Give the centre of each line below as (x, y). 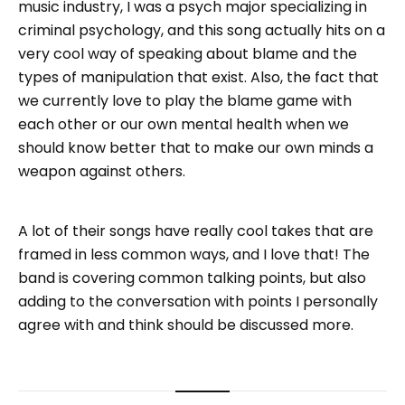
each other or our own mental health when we (184, 125)
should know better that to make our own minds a (196, 148)
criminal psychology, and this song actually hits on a (202, 31)
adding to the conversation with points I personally (198, 302)
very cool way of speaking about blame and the (188, 54)
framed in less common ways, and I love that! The (194, 255)
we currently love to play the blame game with (185, 101)
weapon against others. (102, 172)
